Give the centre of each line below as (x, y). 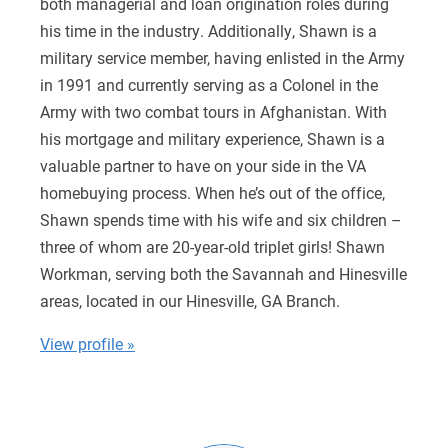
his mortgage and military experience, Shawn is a (212, 138)
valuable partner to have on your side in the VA (202, 165)
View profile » (87, 343)
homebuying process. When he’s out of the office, (212, 192)
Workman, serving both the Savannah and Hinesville (223, 273)
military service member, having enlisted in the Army (222, 57)
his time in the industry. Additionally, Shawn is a (208, 30)
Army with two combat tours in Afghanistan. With (213, 111)
